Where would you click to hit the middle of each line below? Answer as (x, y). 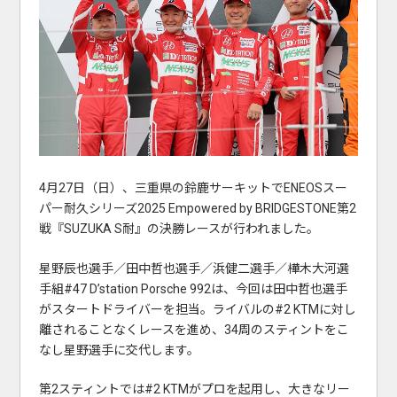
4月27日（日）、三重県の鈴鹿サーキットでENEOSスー (193, 188)
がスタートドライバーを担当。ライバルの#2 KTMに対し (197, 309)
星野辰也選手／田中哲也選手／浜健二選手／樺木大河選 (194, 268)
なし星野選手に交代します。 (119, 350)
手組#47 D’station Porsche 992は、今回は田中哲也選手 (193, 288)
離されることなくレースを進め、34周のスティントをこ (194, 329)
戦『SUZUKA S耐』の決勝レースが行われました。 (179, 229)
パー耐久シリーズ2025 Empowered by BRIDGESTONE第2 (197, 209)
